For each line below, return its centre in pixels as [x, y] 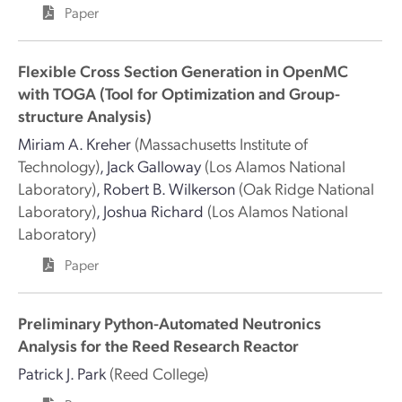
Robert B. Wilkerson [169, 188]
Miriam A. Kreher [74, 143]
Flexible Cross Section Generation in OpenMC [183, 70]
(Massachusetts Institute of [221, 143]
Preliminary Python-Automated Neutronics [170, 323]
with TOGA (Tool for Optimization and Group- [179, 93]
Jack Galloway [154, 166]
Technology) [59, 166]
